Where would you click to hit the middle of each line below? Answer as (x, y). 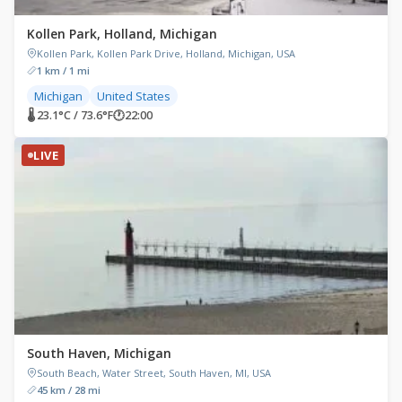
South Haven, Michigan (99, 353)
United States (134, 96)
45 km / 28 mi (69, 389)
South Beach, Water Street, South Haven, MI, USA (154, 372)
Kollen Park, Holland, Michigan (122, 33)
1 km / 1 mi (63, 70)
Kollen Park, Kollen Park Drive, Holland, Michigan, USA (166, 53)
